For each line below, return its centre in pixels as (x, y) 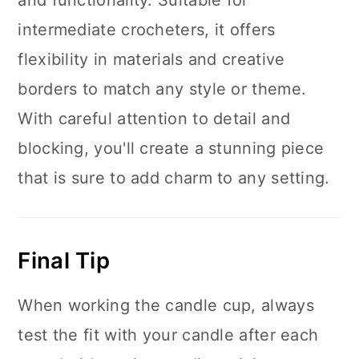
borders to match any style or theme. (162, 89)
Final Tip (64, 260)
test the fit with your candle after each (168, 335)
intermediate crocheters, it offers (147, 30)
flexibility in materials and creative (151, 59)
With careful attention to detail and (154, 119)
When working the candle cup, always (166, 305)
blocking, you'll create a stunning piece (171, 148)
